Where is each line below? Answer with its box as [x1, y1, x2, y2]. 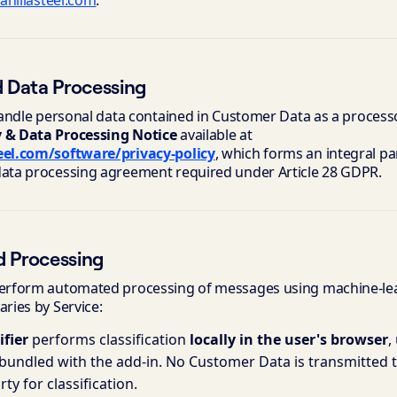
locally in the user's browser [190, 330, 388, 349]
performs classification [28, 330, 190, 349]
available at [176, 125, 253, 144]
